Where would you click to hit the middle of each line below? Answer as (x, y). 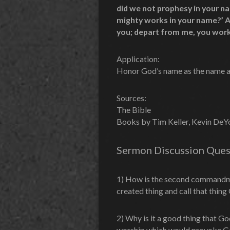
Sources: (131, 98)
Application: (138, 59)
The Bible (134, 109)
